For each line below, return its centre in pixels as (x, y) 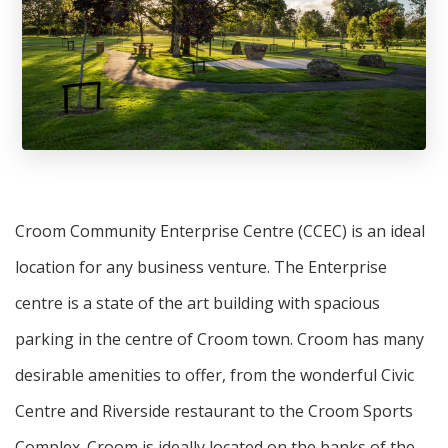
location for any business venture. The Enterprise (201, 266)
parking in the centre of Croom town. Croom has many (219, 338)
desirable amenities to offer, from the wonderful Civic (214, 374)
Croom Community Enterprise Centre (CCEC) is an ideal (220, 230)
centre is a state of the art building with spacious (197, 302)
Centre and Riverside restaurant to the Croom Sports (214, 410)
